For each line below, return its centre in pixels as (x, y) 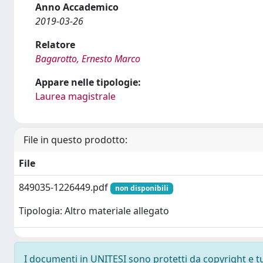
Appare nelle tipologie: (88, 82)
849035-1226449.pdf (65, 187)
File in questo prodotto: (75, 140)
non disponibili (141, 188)
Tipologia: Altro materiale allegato (94, 211)
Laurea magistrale (75, 96)
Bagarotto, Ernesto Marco (88, 59)
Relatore (55, 45)
